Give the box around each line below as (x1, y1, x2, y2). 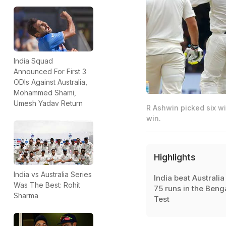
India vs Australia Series (14, 170, 92, 179)
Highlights (153, 152, 196, 162)
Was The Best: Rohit (14, 181, 80, 190)
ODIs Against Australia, (14, 77, 87, 86)
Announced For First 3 (14, 67, 86, 76)
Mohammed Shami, (14, 88, 76, 97)
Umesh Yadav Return (14, 98, 83, 107)
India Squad (14, 56, 53, 65)
